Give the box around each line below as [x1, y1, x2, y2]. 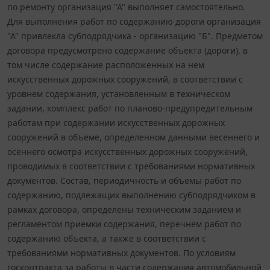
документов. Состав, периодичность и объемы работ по [7, 174, 241, 186]
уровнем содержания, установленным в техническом [7, 87, 230, 99]
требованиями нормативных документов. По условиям [7, 246, 236, 259]
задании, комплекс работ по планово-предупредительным [7, 102, 253, 114]
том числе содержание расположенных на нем [7, 58, 204, 71]
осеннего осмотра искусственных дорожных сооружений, [7, 145, 248, 157]
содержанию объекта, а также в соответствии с [7, 232, 206, 244]
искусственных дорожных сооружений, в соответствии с [7, 73, 243, 85]
